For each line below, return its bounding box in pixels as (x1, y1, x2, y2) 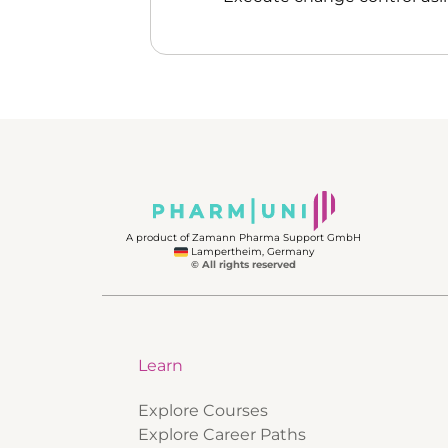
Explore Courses (138, 401, 268, 421)
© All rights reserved (191, 258, 296, 272)
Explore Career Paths (138, 425, 306, 445)
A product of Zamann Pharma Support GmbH (126, 231, 361, 244)
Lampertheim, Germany (187, 245, 314, 258)
